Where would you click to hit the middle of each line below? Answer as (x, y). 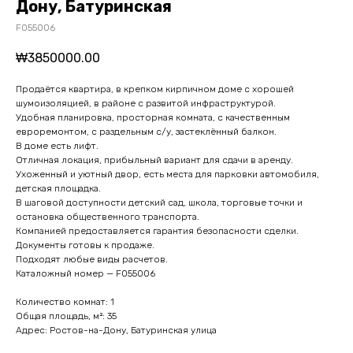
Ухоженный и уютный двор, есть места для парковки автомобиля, (167, 175)
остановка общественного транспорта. (108, 217)
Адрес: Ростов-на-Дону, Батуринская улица (116, 331)
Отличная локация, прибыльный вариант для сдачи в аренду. (154, 160)
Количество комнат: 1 (65, 302)
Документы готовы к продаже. (85, 245)
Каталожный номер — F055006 (85, 274)
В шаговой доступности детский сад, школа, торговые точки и (159, 203)
